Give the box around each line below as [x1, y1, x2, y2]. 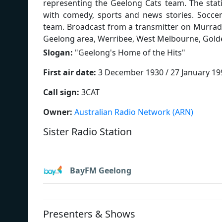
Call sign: [43, 86, 79, 98]
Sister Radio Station [43, 124, 132, 138]
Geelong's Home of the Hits [78, 47, 182, 58]
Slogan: [43, 47, 73, 58]
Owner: [43, 106, 72, 117]
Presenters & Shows [43, 207, 135, 221]
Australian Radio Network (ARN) [74, 106, 193, 117]
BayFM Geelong [70, 165, 131, 176]
